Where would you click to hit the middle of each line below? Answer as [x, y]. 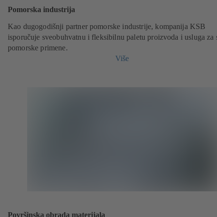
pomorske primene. [38, 47]
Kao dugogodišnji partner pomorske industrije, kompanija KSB [107, 26]
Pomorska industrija [41, 9]
